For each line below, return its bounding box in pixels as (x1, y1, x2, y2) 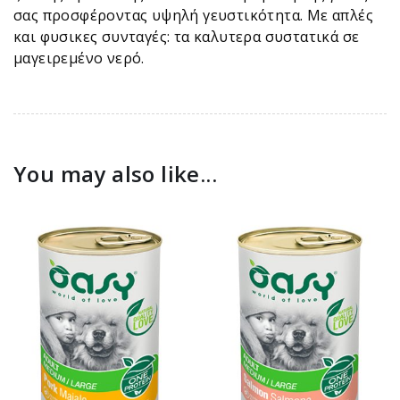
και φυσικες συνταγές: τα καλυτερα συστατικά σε (13, 26, 360, 46)
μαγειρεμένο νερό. (13, 47, 145, 68)
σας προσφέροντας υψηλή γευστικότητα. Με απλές (13, 4, 373, 25)
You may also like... (13, 158, 217, 188)
